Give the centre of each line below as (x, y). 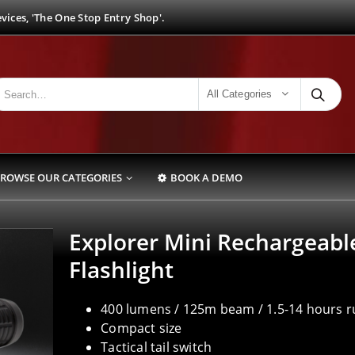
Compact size (141, 328)
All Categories (239, 94)
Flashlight (122, 269)
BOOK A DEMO (206, 177)
